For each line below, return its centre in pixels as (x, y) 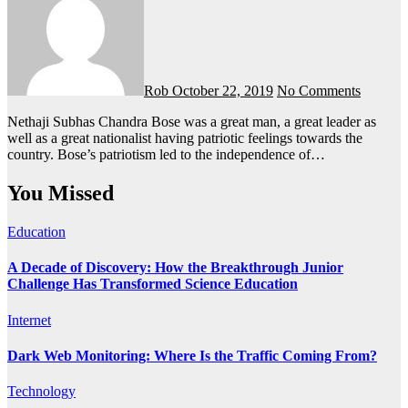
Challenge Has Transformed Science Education (153, 284)
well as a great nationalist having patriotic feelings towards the (185, 138)
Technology (41, 392)
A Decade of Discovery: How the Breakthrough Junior (175, 268)
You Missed (61, 194)
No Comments (319, 91)
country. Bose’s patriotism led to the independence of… (166, 155)
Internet (29, 320)
